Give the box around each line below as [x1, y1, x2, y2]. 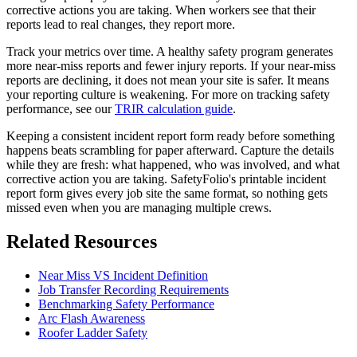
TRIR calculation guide [115, 101, 233, 116]
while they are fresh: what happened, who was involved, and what [6, 157, 339, 171]
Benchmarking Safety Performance [38, 296, 214, 311]
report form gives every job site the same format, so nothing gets [6, 186, 328, 200]
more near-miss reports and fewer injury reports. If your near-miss [6, 58, 335, 73]
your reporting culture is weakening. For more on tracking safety [6, 87, 330, 101]
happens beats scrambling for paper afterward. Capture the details [6, 143, 334, 157]
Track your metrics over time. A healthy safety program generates [6, 44, 333, 58]
